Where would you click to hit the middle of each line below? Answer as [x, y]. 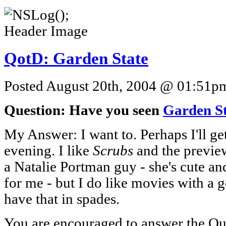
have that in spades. [62, 199]
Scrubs [113, 150]
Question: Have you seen [83, 110]
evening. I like [48, 150]
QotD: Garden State [76, 58]
